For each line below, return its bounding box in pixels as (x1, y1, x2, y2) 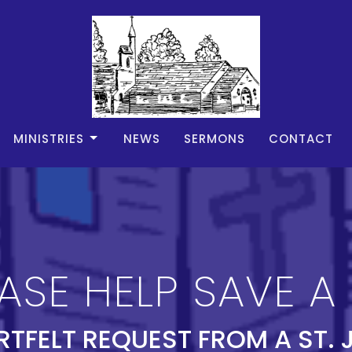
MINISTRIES (13, 130, 84, 147)
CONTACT (269, 130, 333, 147)
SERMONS (184, 130, 245, 147)
